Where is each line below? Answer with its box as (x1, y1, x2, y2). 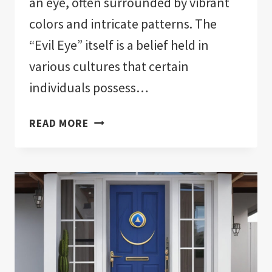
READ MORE (29, 117, 89, 131)
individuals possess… (29, 79, 149, 97)
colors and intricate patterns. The (29, 15, 217, 33)
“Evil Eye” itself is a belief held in (29, 36, 209, 54)
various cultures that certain (29, 58, 189, 75)
